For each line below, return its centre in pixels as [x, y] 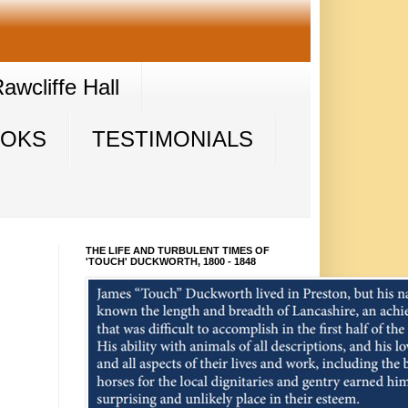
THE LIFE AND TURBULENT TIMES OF [177, 251]
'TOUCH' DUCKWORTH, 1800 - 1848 [170, 262]
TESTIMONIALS [172, 139]
